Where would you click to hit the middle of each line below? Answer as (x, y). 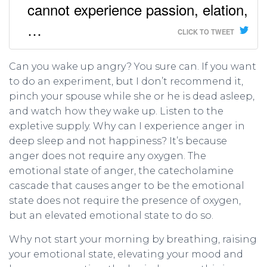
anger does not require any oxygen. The (108, 156)
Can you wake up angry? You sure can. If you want (133, 67)
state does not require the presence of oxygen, (125, 201)
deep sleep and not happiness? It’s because (118, 141)
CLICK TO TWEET (206, 32)
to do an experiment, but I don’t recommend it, (126, 82)
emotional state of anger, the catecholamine (121, 171)
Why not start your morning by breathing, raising (133, 240)
